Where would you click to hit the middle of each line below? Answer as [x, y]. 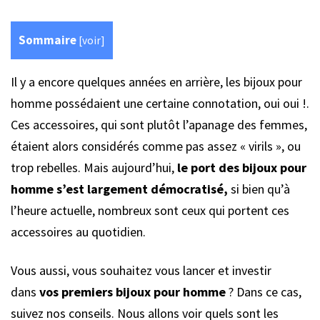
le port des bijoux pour [242, 168]
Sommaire [47, 40]
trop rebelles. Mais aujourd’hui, [94, 168]
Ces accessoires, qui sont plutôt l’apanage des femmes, [159, 125]
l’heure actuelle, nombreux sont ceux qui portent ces [150, 211]
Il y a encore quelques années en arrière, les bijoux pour [156, 82]
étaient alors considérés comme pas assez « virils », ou [156, 146]
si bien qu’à [259, 189]
